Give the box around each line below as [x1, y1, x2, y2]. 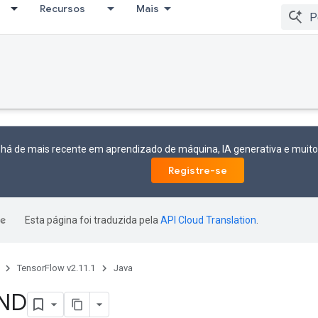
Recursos [40, 2, 85, 15]
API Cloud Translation [160, 214, 256, 226]
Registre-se [168, 164, 227, 177]
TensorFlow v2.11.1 [17, 263, 95, 273]
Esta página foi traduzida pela [25, 214, 160, 226]
